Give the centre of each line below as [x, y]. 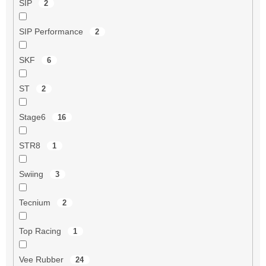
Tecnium [36, 202]
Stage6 [33, 117]
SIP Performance [52, 31]
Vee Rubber [42, 259]
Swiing [32, 174]
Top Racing [41, 231]
